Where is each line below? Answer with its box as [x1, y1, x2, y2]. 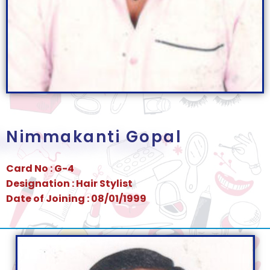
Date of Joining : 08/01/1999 [6, 192, 146, 206]
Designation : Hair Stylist [6, 177, 133, 191]
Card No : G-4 [6, 162, 74, 176]
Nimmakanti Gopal [6, 126, 182, 148]
